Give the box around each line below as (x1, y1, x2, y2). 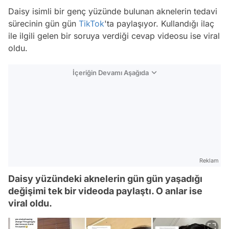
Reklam (199, 157, 219, 164)
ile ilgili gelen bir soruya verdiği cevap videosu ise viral (8, 31, 220, 41)
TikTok (79, 18, 104, 29)
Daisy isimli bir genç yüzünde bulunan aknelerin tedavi (8, 6, 217, 16)
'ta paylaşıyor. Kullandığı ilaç (104, 18, 214, 29)
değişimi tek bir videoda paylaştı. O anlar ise (8, 186, 202, 196)
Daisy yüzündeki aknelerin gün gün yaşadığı (8, 173, 202, 184)
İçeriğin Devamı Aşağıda (73, 68, 149, 77)
